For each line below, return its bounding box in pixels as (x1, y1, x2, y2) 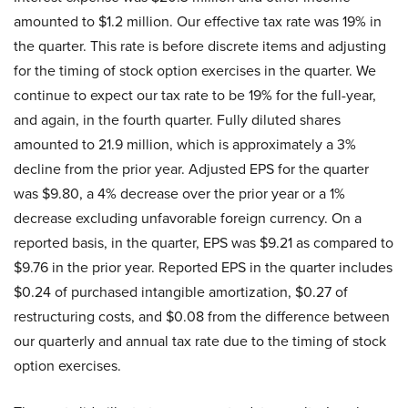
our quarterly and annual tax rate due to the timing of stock (14, 331, 386, 351)
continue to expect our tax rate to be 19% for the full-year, (14, 85, 376, 105)
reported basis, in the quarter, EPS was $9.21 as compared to (14, 232, 393, 252)
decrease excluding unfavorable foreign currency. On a (14, 208, 362, 228)
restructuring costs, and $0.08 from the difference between (14, 306, 390, 326)
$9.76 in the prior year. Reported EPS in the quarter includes (14, 257, 393, 277)
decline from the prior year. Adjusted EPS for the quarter (14, 158, 369, 178)
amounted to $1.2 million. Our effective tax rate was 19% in (14, 11, 382, 31)
